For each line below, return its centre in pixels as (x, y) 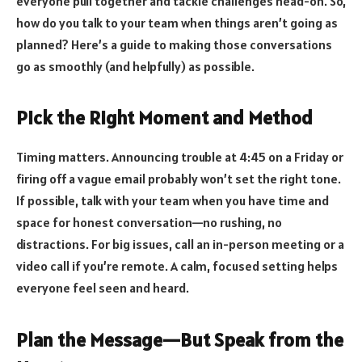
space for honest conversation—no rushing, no (149, 223)
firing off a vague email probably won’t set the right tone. (179, 179)
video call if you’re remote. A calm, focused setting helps (177, 266)
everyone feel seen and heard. (103, 288)
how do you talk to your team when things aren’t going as (177, 23)
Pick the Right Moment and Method (164, 118)
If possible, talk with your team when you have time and (173, 201)
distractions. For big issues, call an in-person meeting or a (180, 244)
